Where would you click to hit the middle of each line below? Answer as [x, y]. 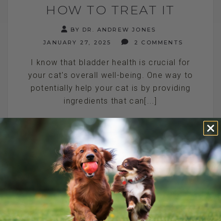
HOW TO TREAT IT [110, 10]
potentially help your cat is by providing [110, 88]
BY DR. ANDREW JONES [113, 29]
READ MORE [110, 142]
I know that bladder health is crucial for [110, 62]
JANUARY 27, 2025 [76, 42]
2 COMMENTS [157, 42]
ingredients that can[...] [110, 101]
